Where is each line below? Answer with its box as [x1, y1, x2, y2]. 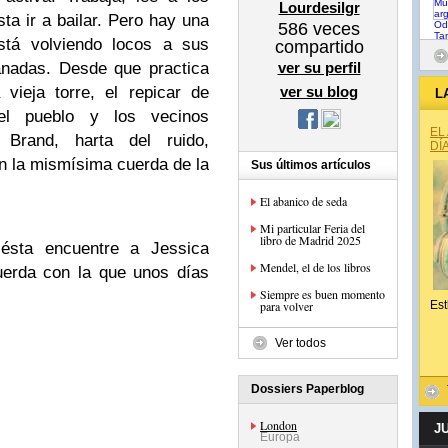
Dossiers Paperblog [251, 382, 364, 396]
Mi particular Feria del [260, 220, 365, 236]
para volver [260, 298, 313, 314]
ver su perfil [277, 59, 361, 76]
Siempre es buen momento [260, 286, 385, 302]
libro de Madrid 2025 [260, 232, 361, 248]
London [260, 417, 297, 433]
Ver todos [275, 336, 326, 350]
